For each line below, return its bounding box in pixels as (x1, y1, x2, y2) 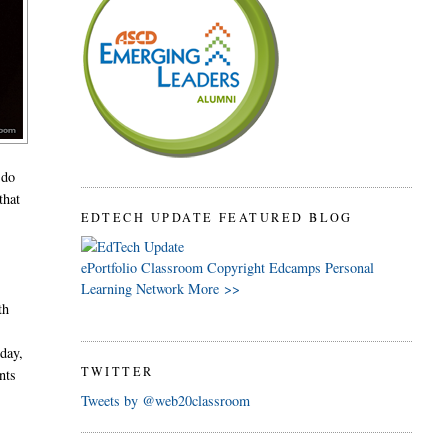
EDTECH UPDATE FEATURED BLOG (80, 209, 353, 226)
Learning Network (80, 278, 184, 298)
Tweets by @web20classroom (80, 390, 250, 410)
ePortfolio (80, 257, 137, 277)
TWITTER (80, 363, 154, 380)
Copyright (206, 257, 265, 277)
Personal (324, 257, 374, 277)
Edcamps (268, 257, 321, 277)
